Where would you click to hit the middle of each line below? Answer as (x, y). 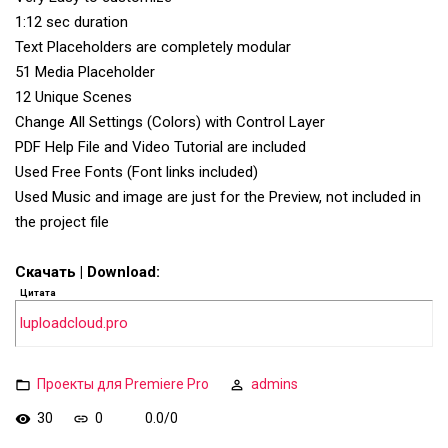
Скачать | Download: (87, 272)
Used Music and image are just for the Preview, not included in (218, 197)
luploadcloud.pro (74, 323)
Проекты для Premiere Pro (123, 383)
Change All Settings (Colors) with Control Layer (170, 122)
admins (274, 383)
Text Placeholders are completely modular (153, 47)
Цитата (38, 293)
